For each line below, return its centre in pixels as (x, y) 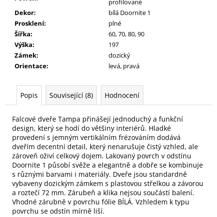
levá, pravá (124, 66)
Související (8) (71, 95)
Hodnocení (122, 95)
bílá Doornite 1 (130, 12)
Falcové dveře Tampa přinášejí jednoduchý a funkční (98, 119)
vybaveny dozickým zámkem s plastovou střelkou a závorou (108, 183)
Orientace (31, 66)
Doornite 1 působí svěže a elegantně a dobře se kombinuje (108, 165)
